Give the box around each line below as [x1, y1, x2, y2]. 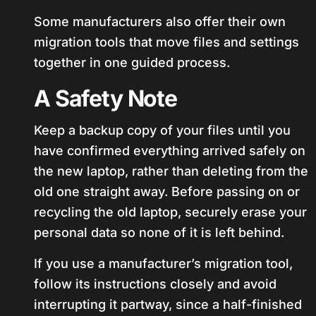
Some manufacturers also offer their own [34, 14, 286, 29]
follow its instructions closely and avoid [34, 276, 276, 291]
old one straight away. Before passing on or [34, 184, 300, 199]
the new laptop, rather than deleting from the [34, 164, 308, 178]
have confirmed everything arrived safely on [34, 143, 305, 158]
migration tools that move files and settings [34, 35, 299, 49]
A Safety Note [34, 85, 178, 112]
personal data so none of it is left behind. [34, 225, 284, 240]
